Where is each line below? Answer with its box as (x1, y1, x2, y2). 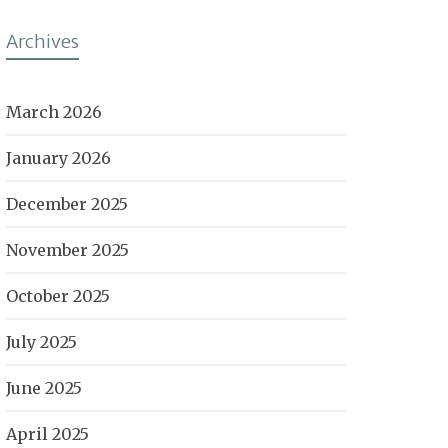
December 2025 (6, 194, 128, 214)
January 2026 (6, 148, 111, 168)
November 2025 (6, 240, 129, 260)
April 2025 (6, 424, 89, 444)
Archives (6, 30, 79, 53)
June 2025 (6, 378, 82, 398)
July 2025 (6, 332, 77, 352)
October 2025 (6, 286, 110, 306)
